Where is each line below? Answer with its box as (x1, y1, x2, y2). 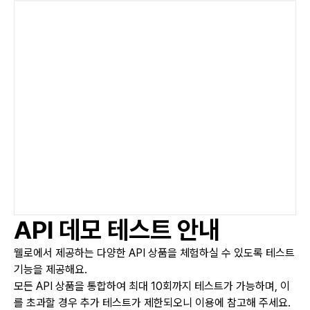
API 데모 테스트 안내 (14, 215, 220, 245)
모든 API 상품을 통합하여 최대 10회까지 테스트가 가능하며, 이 (14, 280, 290, 293)
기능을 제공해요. (14, 263, 87, 276)
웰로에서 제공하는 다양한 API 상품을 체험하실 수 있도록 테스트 (14, 246, 295, 259)
